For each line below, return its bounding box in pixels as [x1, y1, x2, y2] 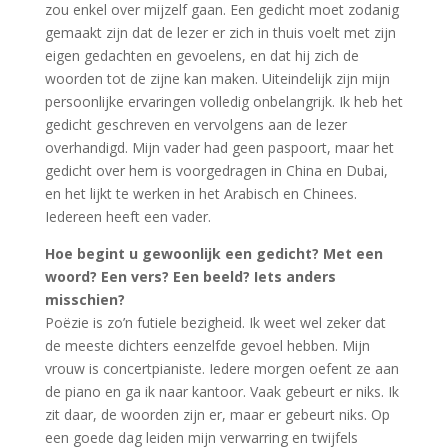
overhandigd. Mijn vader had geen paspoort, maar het [44, 138, 394, 157]
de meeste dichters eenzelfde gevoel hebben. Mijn [44, 336, 370, 355]
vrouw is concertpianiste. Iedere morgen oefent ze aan [44, 359, 399, 378]
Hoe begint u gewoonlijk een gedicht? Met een [44, 244, 383, 263]
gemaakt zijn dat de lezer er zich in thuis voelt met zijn [44, 23, 396, 42]
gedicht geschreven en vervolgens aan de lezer [44, 115, 347, 134]
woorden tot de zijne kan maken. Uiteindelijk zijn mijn [44, 69, 390, 88]
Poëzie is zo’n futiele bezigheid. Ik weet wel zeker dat [44, 313, 386, 332]
